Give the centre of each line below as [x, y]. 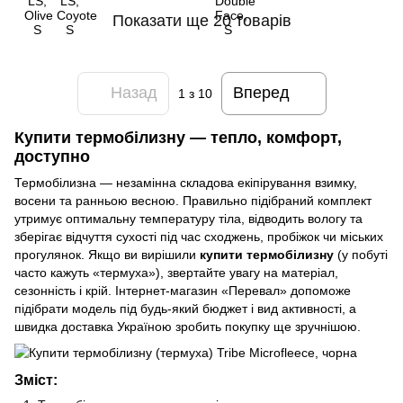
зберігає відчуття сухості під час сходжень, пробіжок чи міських [199, 237]
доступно [52, 156]
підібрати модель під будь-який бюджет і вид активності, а [185, 309]
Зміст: [36, 380]
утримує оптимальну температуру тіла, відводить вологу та [188, 219]
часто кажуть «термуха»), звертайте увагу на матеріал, [176, 273]
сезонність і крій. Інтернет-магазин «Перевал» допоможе [183, 291]
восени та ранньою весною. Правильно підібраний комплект [193, 201]
